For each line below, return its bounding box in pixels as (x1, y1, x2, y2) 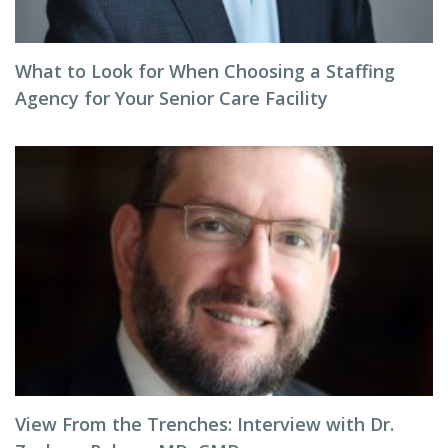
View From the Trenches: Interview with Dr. (15, 412, 394, 436)
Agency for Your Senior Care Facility (15, 86, 328, 110)
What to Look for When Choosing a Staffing (15, 59, 395, 83)
